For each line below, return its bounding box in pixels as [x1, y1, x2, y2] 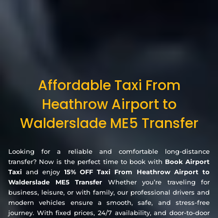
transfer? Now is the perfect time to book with [8, 157, 165, 165]
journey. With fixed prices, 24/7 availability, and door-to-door [8, 208, 210, 217]
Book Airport [164, 157, 210, 165]
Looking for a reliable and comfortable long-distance [8, 147, 210, 155]
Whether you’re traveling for [108, 178, 210, 186]
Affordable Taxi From [38, 75, 181, 95]
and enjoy [22, 167, 64, 176]
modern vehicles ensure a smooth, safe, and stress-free [8, 198, 210, 206]
